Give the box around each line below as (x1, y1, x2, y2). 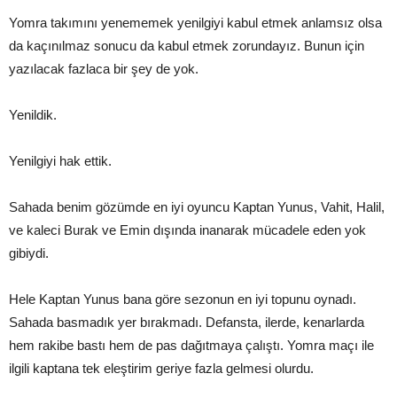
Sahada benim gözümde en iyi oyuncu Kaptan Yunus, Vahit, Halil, (9, 199, 385, 215)
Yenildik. (9, 107, 57, 123)
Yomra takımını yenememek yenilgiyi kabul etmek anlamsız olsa (9, 15, 382, 31)
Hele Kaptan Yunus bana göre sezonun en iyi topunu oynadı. (9, 292, 356, 307)
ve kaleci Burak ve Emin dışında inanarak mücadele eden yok (9, 222, 366, 238)
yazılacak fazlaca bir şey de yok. (9, 61, 198, 77)
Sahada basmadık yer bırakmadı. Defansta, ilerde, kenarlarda (9, 315, 364, 331)
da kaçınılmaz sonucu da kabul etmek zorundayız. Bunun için (9, 38, 364, 54)
